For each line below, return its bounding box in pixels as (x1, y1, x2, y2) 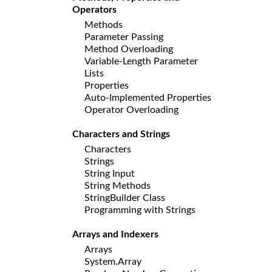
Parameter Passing (84, 32, 163, 42)
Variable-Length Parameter (84, 56, 198, 66)
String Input (84, 168, 135, 178)
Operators (72, 4, 117, 15)
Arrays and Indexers (72, 229, 158, 239)
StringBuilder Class (84, 192, 165, 203)
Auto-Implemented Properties (84, 92, 211, 103)
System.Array (84, 256, 141, 267)
